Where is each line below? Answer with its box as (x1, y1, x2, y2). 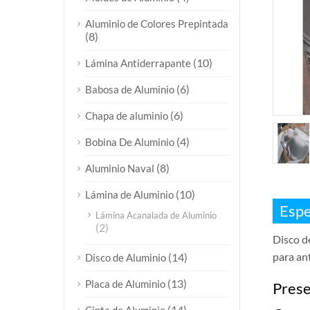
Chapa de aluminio (85, 109, 168, 122)
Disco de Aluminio (85, 251, 166, 264)
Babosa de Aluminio (85, 83, 174, 95)
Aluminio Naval (85, 162, 154, 174)
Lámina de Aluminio (85, 188, 174, 201)
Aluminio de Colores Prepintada (85, 17, 228, 30)
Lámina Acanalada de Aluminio (95, 210, 217, 221)
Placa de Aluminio (85, 277, 165, 290)
